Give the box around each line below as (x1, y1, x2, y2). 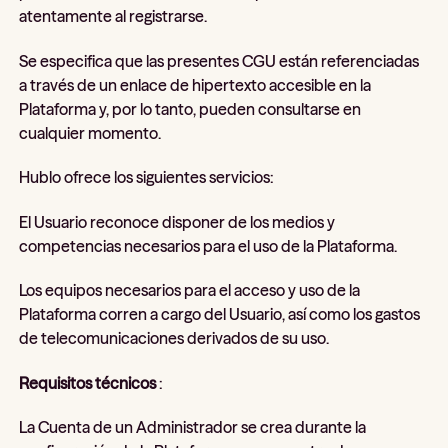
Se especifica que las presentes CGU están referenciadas (19, 50, 420, 71)
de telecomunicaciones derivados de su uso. (19, 328, 330, 349)
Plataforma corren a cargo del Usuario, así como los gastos (19, 304, 421, 325)
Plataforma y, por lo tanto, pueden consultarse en (19, 98, 362, 119)
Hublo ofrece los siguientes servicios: (19, 167, 275, 188)
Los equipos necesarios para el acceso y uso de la (19, 280, 361, 301)
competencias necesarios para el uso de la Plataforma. (19, 235, 398, 256)
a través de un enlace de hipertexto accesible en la (19, 74, 372, 95)
